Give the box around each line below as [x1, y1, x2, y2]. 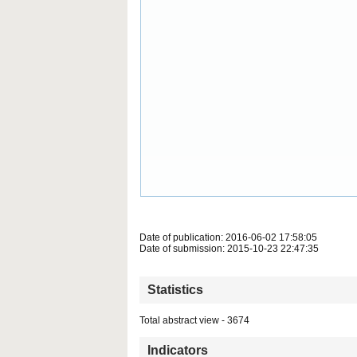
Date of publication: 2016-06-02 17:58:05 [139, 232, 317, 244]
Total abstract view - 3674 [139, 315, 249, 327]
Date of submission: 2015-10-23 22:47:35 [139, 243, 319, 255]
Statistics [147, 283, 203, 297]
